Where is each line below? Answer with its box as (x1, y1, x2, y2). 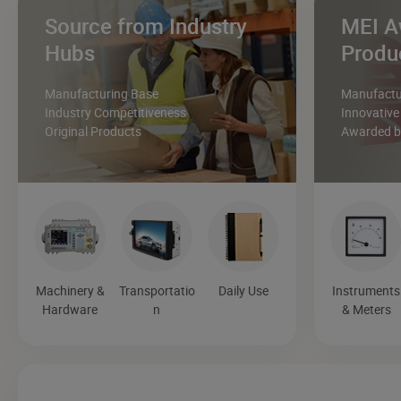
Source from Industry (45, 12, 247, 41)
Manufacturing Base (45, 85, 158, 103)
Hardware (42, 301, 98, 319)
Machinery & (35, 282, 105, 300)
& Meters (341, 301, 391, 319)
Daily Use (218, 282, 269, 300)
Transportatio (118, 282, 195, 300)
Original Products (45, 123, 141, 141)
